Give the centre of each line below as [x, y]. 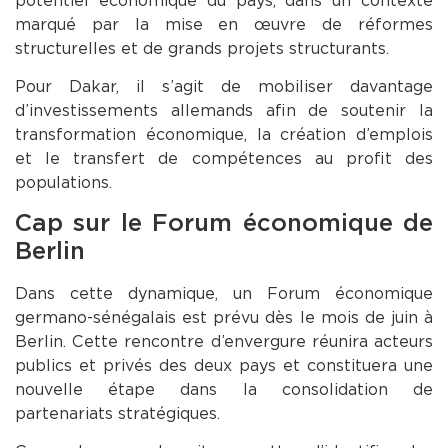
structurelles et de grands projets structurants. [202, 49]
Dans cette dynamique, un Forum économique [224, 293]
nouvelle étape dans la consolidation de [224, 389]
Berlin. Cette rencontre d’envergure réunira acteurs [224, 341]
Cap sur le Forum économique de [224, 223]
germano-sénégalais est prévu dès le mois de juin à [224, 317]
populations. [63, 183]
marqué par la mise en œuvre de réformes [224, 25]
